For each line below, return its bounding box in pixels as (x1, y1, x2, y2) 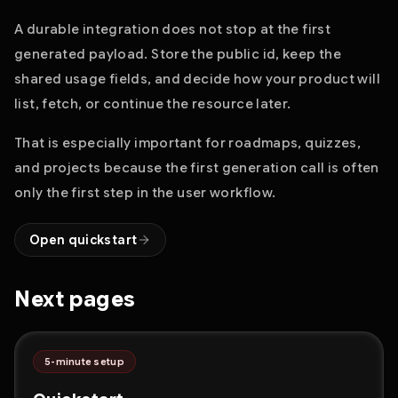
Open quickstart (29, 232, 138, 248)
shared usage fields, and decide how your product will (14, 71, 380, 87)
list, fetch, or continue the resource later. (14, 96, 291, 112)
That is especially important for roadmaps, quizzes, (14, 135, 362, 151)
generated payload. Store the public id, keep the (14, 46, 341, 62)
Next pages (14, 286, 136, 313)
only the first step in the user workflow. (14, 185, 276, 201)
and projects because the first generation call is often (14, 160, 379, 176)
